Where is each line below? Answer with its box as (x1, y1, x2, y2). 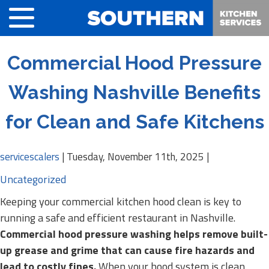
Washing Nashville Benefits (8, 81, 261, 103)
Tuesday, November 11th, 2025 (67, 149, 204, 165)
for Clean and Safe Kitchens (5, 110, 264, 133)
